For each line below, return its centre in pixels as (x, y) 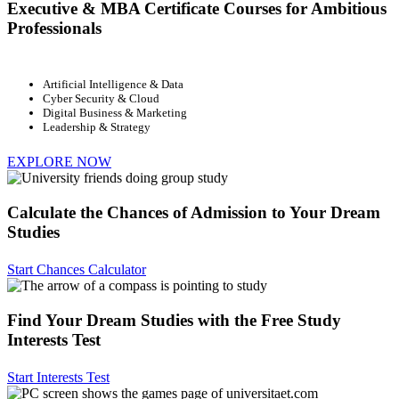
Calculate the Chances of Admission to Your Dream (194, 212)
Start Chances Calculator (77, 269)
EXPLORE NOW (59, 162)
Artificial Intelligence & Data (113, 84)
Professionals (54, 28)
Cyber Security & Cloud (101, 98)
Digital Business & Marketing (115, 112)
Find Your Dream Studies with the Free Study (174, 320)
